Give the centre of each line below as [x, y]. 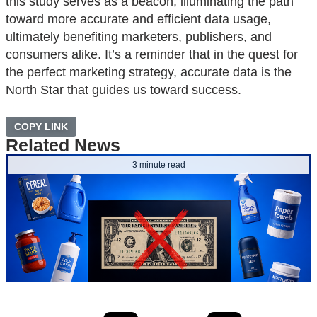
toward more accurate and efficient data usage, [138, 19]
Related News [63, 145]
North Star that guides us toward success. [123, 90]
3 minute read [158, 165]
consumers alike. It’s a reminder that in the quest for [152, 54]
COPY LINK [41, 126]
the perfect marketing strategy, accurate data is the [149, 72]
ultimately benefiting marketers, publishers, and [139, 36]
